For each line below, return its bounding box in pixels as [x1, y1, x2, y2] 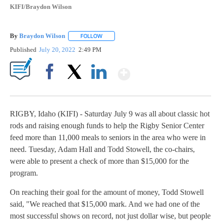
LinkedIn [87, 84, 110, 92]
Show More [129, 61, 208, 79]
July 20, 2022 [39, 45, 77, 53]
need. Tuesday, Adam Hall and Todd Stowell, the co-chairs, [10, 145, 195, 153]
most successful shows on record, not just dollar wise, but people [10, 211, 211, 220]
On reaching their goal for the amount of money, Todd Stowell [10, 187, 204, 196]
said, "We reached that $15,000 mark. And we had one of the [10, 199, 200, 208]
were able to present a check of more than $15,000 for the [10, 156, 189, 165]
